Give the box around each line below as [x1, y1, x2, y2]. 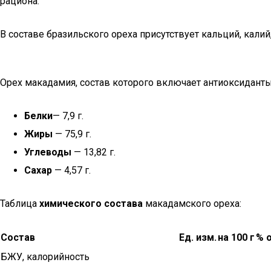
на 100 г [218, 232, 255, 243]
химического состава [39, 198, 143, 209]
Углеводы [24, 146, 71, 158]
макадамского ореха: [143, 198, 241, 209]
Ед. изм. [179, 232, 217, 243]
